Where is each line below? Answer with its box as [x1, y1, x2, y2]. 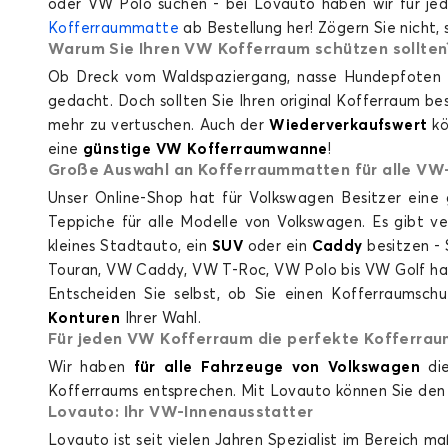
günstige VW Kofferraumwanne [83, 142, 328, 157]
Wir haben [48, 360, 134, 375]
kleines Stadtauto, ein [48, 239, 212, 254]
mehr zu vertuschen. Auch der [48, 118, 270, 133]
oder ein [243, 239, 312, 254]
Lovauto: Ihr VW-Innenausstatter [48, 404, 314, 420]
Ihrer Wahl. [120, 311, 202, 326]
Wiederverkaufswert [269, 118, 433, 133]
